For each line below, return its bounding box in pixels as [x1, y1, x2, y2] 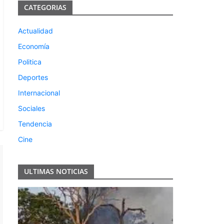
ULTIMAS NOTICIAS [24, 166, 88, 176]
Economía [18, 41, 49, 50]
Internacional [18, 88, 60, 97]
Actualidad [18, 26, 53, 35]
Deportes [18, 72, 48, 81]
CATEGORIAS [24, 2, 66, 12]
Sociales [18, 103, 45, 112]
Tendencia [18, 119, 52, 128]
